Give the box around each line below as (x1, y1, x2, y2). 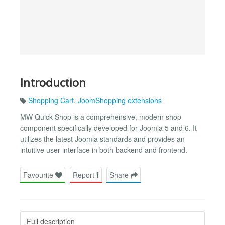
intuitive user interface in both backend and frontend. (20, 145, 187, 155)
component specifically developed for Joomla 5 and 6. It (20, 123, 197, 133)
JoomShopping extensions (78, 95, 162, 106)
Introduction (20, 74, 86, 90)
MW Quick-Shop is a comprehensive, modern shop (20, 111, 181, 122)
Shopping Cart (28, 95, 74, 106)
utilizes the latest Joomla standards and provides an (20, 134, 185, 144)
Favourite (23, 169, 55, 180)
